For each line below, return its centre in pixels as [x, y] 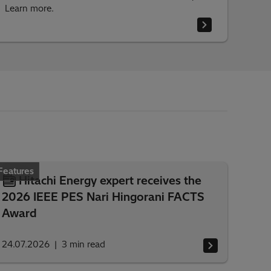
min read [87, 244]
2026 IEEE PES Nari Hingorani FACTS [103, 197]
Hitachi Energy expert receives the [110, 181]
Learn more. [29, 8]
